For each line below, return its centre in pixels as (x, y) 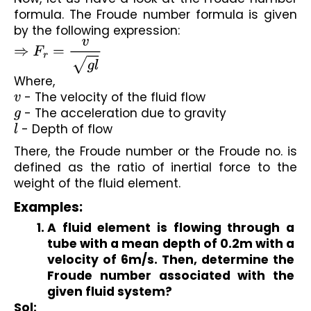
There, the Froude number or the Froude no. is (155, 152)
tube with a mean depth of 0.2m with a (171, 244)
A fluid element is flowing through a (171, 228)
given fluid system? (110, 292)
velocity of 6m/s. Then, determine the (171, 260)
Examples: (48, 208)
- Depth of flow (66, 129)
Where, (34, 81)
